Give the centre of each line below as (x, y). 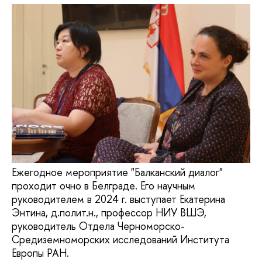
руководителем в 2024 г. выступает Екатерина (118, 199)
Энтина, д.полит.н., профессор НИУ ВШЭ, (109, 213)
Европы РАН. (40, 253)
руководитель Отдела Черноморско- (98, 226)
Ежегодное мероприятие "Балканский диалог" (117, 173)
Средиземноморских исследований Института (120, 240)
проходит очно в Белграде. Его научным (104, 186)
